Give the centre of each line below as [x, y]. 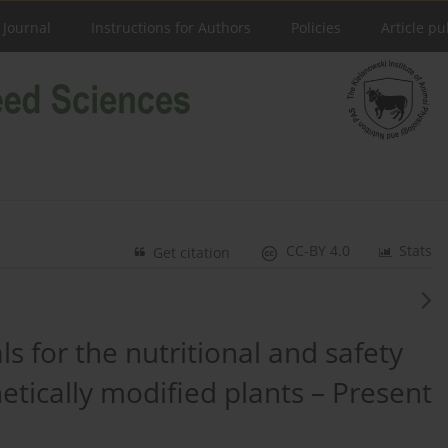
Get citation [192, 253]
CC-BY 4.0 [318, 251]
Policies [316, 27]
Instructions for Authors [171, 27]
